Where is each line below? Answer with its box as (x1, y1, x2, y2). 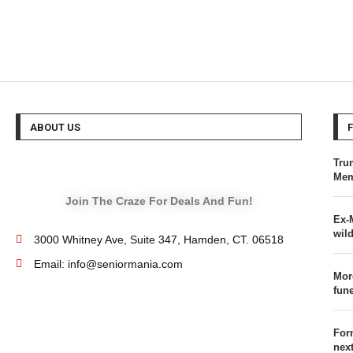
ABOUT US (30, 121, 80, 133)
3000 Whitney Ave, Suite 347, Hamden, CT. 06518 (33, 232, 284, 246)
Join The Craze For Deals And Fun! (65, 194, 253, 207)
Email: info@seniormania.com (33, 257, 183, 270)
